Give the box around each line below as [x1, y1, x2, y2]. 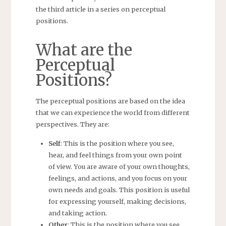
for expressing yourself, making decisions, [48, 197, 187, 206]
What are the [35, 40, 132, 60]
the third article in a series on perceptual [35, 5, 165, 13]
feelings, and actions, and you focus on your [48, 174, 188, 183]
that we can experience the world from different [35, 108, 190, 117]
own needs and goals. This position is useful [48, 186, 190, 194]
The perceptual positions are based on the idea [35, 96, 185, 105]
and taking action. [48, 209, 107, 217]
